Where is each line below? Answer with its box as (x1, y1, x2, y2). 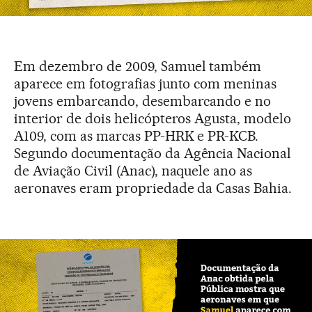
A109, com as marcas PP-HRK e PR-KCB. (14, 127, 259, 144)
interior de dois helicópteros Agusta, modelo (14, 109, 292, 127)
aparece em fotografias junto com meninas (14, 75, 277, 92)
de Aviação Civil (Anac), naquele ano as (14, 162, 253, 179)
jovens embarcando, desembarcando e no (14, 92, 272, 109)
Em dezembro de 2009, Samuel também (14, 57, 262, 75)
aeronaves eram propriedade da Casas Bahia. (14, 179, 292, 196)
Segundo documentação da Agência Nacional (14, 144, 292, 162)
